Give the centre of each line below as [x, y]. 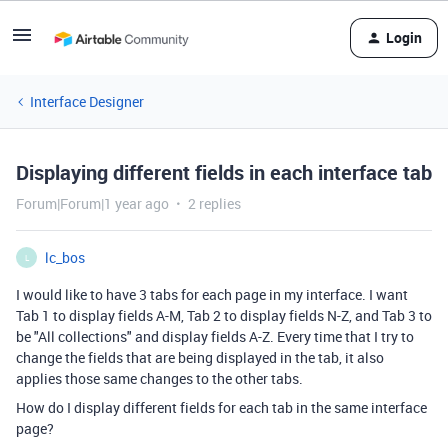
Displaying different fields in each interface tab [224, 172]
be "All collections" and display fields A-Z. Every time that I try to [215, 336]
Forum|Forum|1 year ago [92, 203]
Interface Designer [87, 101]
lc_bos [65, 257]
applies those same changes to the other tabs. [159, 378]
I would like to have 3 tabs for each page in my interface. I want [212, 294]
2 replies [214, 203]
